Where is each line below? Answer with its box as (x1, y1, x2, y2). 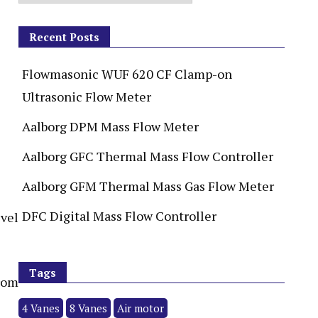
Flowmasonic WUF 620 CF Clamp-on (22, 65, 232, 82)
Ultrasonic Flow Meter (22, 88, 151, 105)
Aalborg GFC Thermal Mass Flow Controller (22, 148, 273, 165)
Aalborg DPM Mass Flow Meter (22, 118, 199, 135)
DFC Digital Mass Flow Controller (22, 207, 216, 224)
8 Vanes (70, 301, 107, 315)
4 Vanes (22, 301, 60, 315)
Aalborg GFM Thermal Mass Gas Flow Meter (22, 177, 274, 194)
